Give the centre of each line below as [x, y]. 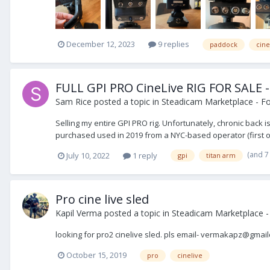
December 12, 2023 [101, 44]
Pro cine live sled [102, 199]
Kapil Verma [79, 213]
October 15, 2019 [96, 255]
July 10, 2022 [88, 155]
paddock [224, 44]
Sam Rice [74, 101]
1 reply [144, 155]
